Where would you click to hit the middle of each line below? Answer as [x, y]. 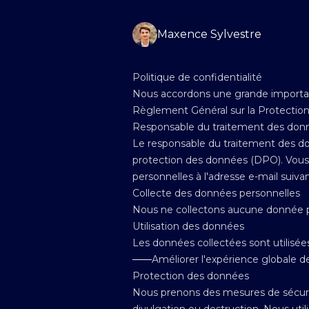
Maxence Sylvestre [209, 34]
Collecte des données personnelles [216, 193]
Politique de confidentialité [197, 77]
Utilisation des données [188, 226]
